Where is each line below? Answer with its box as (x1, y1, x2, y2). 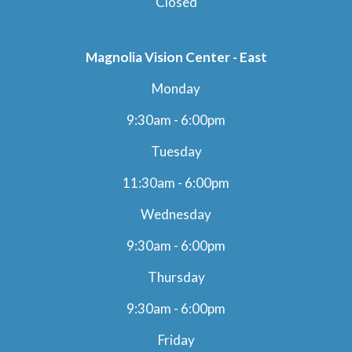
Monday (152, 79, 200, 97)
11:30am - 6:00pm (123, 174, 229, 191)
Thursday (147, 268, 205, 285)
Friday (157, 331, 195, 348)
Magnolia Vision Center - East (85, 48, 267, 65)
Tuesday (150, 142, 202, 159)
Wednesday (141, 205, 211, 222)
